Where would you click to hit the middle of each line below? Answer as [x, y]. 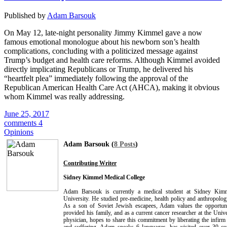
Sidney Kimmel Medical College [104, 178]
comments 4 [23, 123]
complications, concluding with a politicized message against [101, 51]
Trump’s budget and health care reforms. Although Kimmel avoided [112, 60]
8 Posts [125, 144]
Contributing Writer [90, 163]
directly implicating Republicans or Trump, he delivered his [99, 69]
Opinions [19, 132]
